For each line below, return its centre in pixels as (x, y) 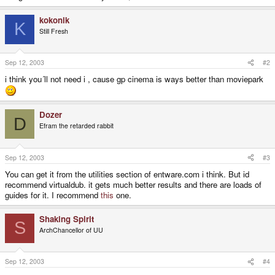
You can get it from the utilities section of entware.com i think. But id (127, 174)
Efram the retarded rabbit (76, 126)
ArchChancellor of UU (71, 230)
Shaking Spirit (67, 219)
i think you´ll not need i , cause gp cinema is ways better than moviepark (134, 79)
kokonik (54, 20)
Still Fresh (54, 31)
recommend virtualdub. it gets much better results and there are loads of (133, 184)
